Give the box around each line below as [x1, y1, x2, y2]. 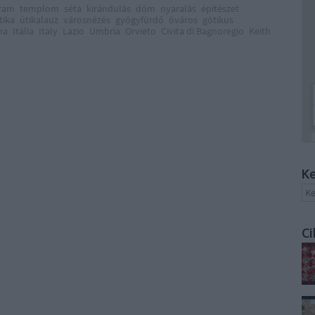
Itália [13, 25, 34, 37]
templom [20, 2, 59, 15]
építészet [201, 2, 239, 15]
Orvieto [125, 25, 156, 37]
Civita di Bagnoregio [161, 25, 244, 37]
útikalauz [20, 13, 58, 26]
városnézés [63, 13, 110, 26]
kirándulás [86, 2, 131, 15]
